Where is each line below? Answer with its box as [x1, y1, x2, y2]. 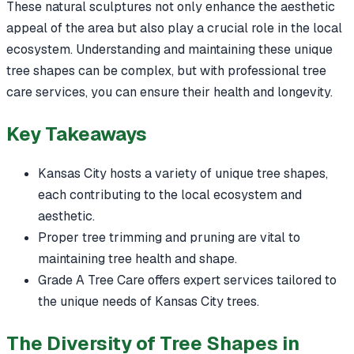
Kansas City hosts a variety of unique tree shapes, [38, 164, 328, 182]
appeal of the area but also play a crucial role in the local [6, 19, 342, 36]
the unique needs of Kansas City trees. [38, 292, 259, 310]
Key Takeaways [6, 121, 147, 146]
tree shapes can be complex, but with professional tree [6, 62, 326, 79]
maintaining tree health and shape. [38, 250, 237, 267]
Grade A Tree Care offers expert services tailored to [38, 271, 337, 288]
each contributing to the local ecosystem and [38, 186, 302, 203]
